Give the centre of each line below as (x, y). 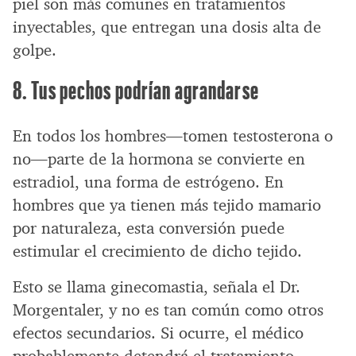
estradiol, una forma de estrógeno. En (148, 182)
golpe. (35, 50)
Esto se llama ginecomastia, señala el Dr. (157, 287)
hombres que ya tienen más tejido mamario (167, 205)
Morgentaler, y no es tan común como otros (168, 310)
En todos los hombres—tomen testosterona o (173, 136)
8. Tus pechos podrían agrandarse (136, 90)
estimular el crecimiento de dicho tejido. (157, 252)
